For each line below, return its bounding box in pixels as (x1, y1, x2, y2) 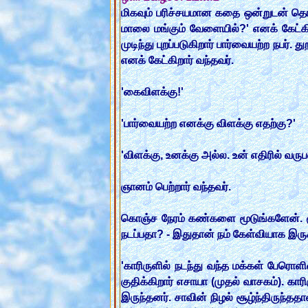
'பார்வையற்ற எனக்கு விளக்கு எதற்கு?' (121, 118, 296, 129)
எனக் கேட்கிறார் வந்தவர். (121, 54, 234, 66)
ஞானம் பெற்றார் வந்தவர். (121, 181, 231, 192)
